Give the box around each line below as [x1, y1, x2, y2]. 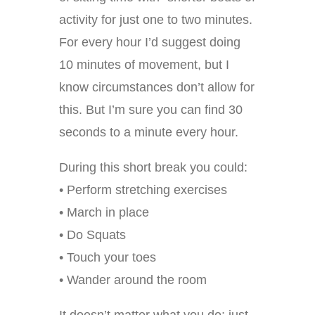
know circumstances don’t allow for [59, 80, 255, 95]
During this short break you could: [59, 160, 247, 175]
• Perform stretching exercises [59, 183, 227, 198]
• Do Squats [59, 228, 126, 243]
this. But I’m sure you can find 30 [59, 103, 243, 117]
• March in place [59, 205, 149, 220]
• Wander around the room [59, 273, 207, 288]
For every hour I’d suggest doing [59, 35, 240, 50]
